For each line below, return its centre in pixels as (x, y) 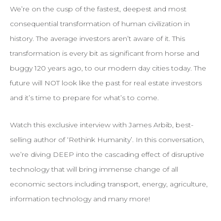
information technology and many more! (80, 199)
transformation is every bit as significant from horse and (104, 54)
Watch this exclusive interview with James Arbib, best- (101, 125)
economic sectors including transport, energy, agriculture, (109, 184)
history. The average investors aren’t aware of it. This (97, 39)
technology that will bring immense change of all (94, 169)
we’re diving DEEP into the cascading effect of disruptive (107, 155)
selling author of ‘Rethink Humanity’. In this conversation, (107, 140)
